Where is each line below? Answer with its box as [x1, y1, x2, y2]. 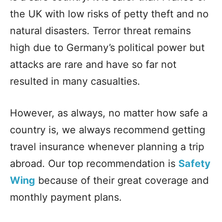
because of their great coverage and [35, 174, 209, 186]
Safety [178, 158, 211, 169]
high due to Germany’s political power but [10, 42, 205, 54]
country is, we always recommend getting [10, 124, 205, 136]
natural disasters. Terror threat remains [10, 25, 191, 37]
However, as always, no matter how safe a [10, 107, 208, 119]
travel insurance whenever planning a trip [10, 141, 204, 153]
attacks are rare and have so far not [10, 58, 176, 70]
